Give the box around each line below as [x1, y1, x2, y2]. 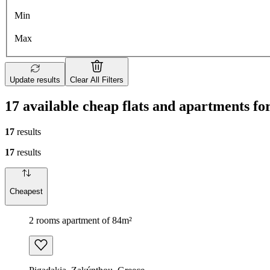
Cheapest [10, 186, 43, 196]
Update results [10, 75, 60, 85]
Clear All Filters [70, 75, 124, 85]
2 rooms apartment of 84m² [29, 215, 132, 225]
